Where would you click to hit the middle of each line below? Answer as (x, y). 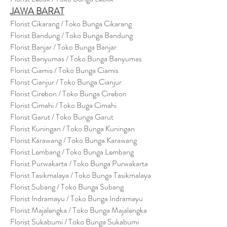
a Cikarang (115, 24)
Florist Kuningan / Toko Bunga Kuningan (72, 128)
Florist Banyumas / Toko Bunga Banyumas (76, 59)
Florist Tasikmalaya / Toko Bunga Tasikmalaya (81, 175)
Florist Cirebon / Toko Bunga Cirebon (68, 93)
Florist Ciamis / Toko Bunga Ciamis (64, 70)
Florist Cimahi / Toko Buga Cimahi (63, 105)
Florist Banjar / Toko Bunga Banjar (63, 47)
